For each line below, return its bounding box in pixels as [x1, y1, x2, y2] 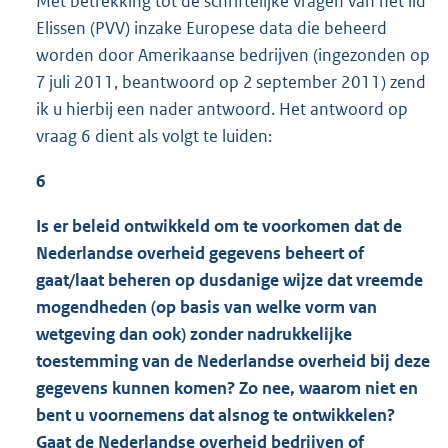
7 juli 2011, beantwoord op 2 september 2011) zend [36, 70, 426, 93]
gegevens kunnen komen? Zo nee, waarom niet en [36, 377, 418, 400]
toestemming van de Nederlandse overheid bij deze [36, 350, 430, 373]
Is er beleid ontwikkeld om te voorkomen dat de [36, 215, 402, 238]
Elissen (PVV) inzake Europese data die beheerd [36, 16, 387, 39]
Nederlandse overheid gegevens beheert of [36, 242, 364, 265]
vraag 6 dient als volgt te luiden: [36, 124, 272, 147]
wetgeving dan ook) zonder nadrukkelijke [36, 323, 352, 346]
